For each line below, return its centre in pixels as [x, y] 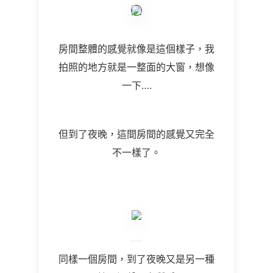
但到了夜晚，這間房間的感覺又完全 [136, 134]
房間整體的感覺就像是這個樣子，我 [136, 49]
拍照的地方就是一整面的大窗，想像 [136, 67]
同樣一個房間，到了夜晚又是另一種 [136, 259]
